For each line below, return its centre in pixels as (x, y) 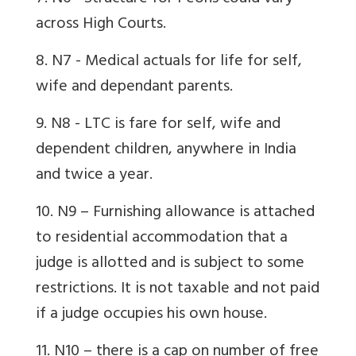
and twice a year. (94, 176)
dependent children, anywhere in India (166, 151)
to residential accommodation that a (162, 239)
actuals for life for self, (222, 63)
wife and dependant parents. (134, 88)
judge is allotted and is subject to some (170, 265)
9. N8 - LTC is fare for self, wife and (158, 126)
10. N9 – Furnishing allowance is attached (175, 214)
